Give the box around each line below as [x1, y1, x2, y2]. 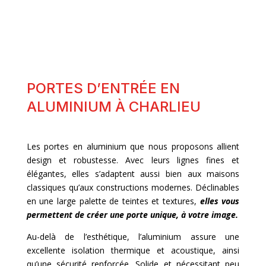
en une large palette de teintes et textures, [26, 195, 200, 207]
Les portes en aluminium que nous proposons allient [26, 141, 240, 153]
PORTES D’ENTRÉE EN [26, 80, 180, 97]
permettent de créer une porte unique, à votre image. [26, 209, 238, 221]
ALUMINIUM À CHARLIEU [26, 98, 201, 116]
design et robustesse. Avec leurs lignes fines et [26, 154, 240, 166]
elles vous [199, 195, 240, 207]
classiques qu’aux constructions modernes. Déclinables [26, 182, 240, 194]
